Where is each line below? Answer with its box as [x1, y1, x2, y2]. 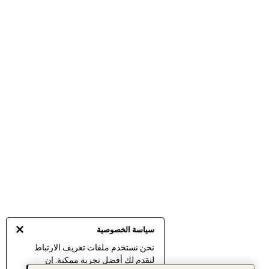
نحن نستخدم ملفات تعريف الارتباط [34, 243, 154, 253]
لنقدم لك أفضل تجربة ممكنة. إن [45, 255, 154, 265]
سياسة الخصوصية [97, 225, 154, 234]
